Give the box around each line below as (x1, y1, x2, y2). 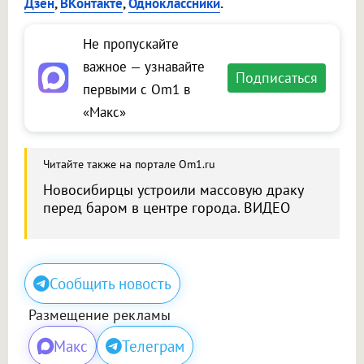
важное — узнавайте (83, 58, 205, 76)
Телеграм (122, 336, 184, 357)
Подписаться (236, 68, 318, 88)
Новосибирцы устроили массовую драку (43, 180, 303, 200)
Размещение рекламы (28, 305, 171, 325)
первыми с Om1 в (83, 80, 190, 99)
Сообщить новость (50, 274, 171, 294)
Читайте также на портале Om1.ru (43, 157, 215, 172)
